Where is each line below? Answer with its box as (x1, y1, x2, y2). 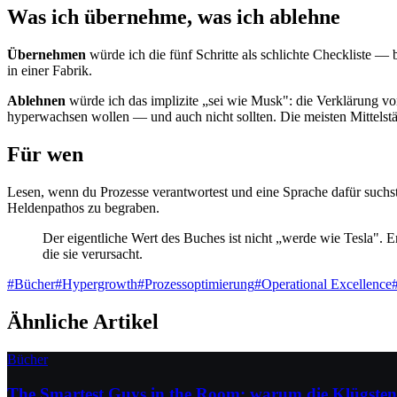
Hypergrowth (62, 276, 137, 292)
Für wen (7, 143, 83, 167)
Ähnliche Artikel (7, 309, 159, 333)
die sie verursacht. (43, 245, 143, 261)
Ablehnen (7, 93, 66, 109)
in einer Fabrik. (7, 63, 92, 79)
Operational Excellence (261, 276, 392, 292)
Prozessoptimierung (144, 276, 254, 292)
